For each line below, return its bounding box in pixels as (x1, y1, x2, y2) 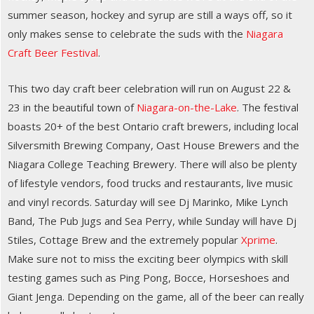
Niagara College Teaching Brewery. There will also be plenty (8, 157, 297, 172)
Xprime (241, 233, 275, 247)
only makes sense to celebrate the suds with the (8, 27, 246, 41)
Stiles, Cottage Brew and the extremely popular (8, 233, 241, 247)
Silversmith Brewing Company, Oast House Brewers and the (8, 138, 299, 153)
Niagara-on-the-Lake (137, 100, 237, 115)
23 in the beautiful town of (8, 100, 137, 115)
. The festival (237, 100, 299, 115)
